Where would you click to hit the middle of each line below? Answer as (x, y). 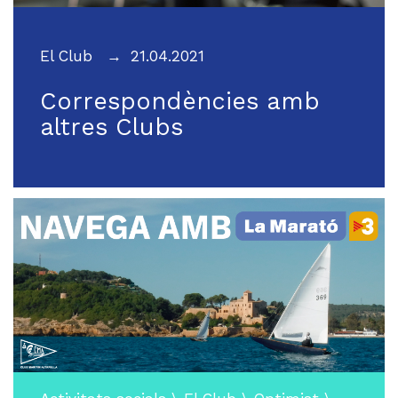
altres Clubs (111, 127)
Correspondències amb (180, 101)
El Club (66, 56)
